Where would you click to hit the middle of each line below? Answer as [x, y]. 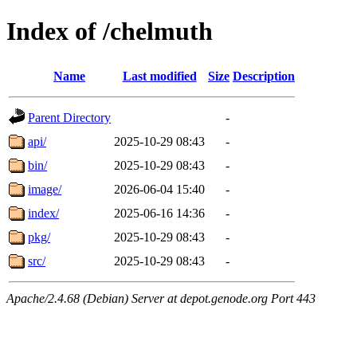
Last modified [159, 76]
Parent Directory [69, 117]
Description [264, 76]
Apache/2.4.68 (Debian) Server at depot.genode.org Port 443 [161, 298]
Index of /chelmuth [110, 31]
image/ [45, 189]
